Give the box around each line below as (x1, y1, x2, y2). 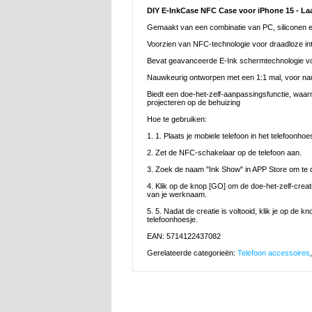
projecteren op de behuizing (147, 98, 240, 107)
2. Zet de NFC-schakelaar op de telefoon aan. (147, 148, 302, 157)
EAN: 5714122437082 (147, 232, 221, 241)
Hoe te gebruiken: (147, 115, 207, 124)
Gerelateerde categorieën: (147, 249, 237, 258)
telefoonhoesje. (147, 215, 198, 224)
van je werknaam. (147, 190, 207, 199)
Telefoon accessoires (237, 249, 310, 258)
